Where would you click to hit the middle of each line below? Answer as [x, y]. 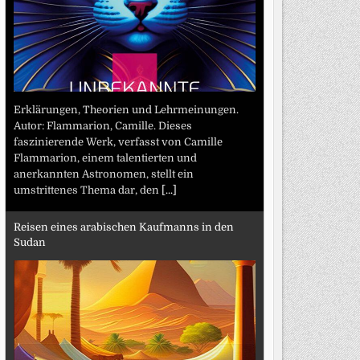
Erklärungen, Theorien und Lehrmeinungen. [126, 109]
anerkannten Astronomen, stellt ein [103, 174]
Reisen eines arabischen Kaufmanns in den [123, 227]
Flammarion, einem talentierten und [105, 157]
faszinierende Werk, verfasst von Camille [118, 141]
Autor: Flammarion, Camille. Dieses [102, 125]
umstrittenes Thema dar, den [87, 190]
